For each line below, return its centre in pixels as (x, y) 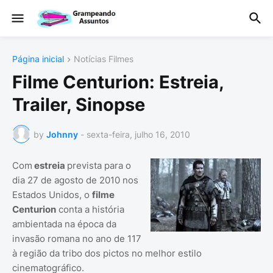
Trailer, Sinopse (79, 105)
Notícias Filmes (104, 59)
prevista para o (99, 166)
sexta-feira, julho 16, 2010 (138, 134)
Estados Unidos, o (52, 195)
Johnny (62, 134)
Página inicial (38, 59)
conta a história (90, 210)
